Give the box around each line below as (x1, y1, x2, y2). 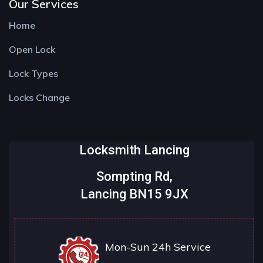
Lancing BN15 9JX (80, 187, 188, 202)
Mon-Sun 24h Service (105, 240, 211, 254)
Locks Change (9, 92, 70, 104)
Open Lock (9, 43, 55, 56)
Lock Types (9, 68, 58, 80)
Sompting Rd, (96, 169, 173, 184)
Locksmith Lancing (79, 143, 190, 158)
